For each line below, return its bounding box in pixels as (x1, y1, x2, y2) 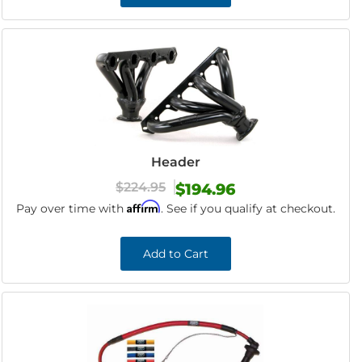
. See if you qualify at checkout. (160, 201, 335, 216)
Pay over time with (15, 201, 127, 216)
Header (150, 154, 200, 170)
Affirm (126, 200, 161, 213)
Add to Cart (142, 246, 208, 261)
